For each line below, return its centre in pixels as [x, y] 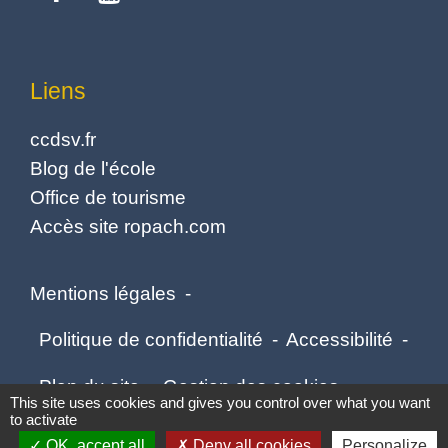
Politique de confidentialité [150, 339]
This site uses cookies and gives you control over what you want [220, 402]
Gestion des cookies [251, 385]
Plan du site [89, 385]
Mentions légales [103, 292]
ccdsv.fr [63, 139]
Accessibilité [340, 339]
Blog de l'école [93, 168]
